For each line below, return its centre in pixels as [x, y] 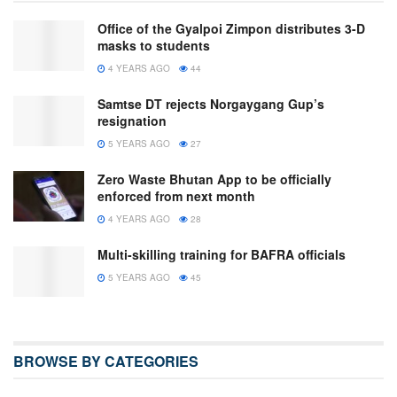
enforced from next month [176, 195]
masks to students [154, 45]
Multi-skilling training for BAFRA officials [222, 254]
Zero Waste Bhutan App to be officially [214, 179]
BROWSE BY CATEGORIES [106, 361]
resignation [132, 120]
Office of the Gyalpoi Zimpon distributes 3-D [231, 28]
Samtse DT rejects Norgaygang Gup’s [211, 103]
